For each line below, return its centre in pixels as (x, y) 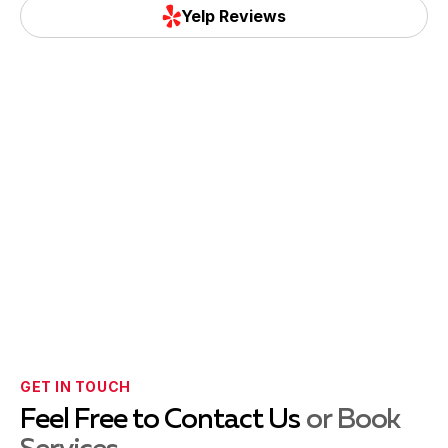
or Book (353, 420)
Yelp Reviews (234, 16)
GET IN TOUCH (75, 386)
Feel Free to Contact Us (163, 420)
